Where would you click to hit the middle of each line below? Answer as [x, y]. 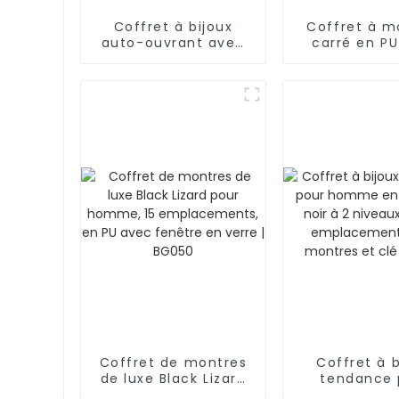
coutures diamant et [173, 58]
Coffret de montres [173, 362]
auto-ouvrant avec [173, 42]
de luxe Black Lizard [173, 378]
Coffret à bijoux [173, 26]
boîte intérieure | [173, 74]
